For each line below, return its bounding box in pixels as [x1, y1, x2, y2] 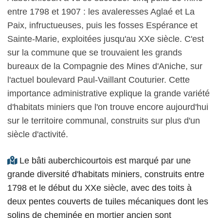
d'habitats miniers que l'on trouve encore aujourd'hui [7, 102, 208, 112]
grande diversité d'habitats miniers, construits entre [7, 169, 204, 180]
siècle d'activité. [7, 129, 68, 140]
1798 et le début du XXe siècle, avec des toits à [7, 183, 192, 193]
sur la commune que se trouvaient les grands [7, 48, 182, 58]
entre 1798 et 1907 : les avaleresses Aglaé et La [7, 7, 195, 17]
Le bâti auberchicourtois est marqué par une [17, 156, 191, 166]
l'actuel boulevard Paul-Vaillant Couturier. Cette [7, 75, 190, 85]
